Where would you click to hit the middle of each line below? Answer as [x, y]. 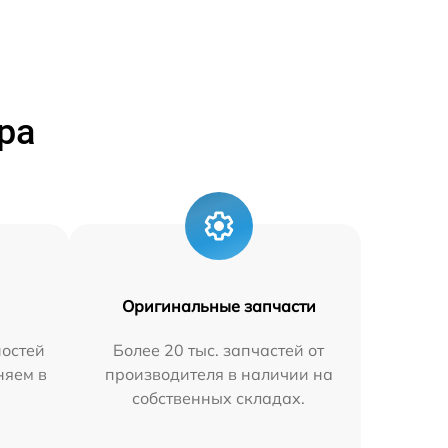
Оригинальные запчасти [218, 305]
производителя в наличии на [218, 373]
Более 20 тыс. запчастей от [219, 349]
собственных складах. [219, 397]
